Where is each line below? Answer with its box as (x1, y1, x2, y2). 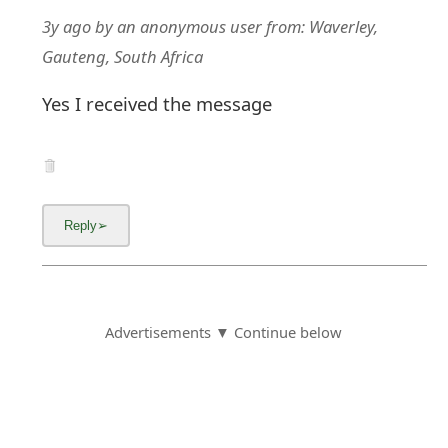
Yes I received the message (42, 90, 273, 116)
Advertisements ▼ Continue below (105, 322, 343, 343)
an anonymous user (117, 15, 263, 39)
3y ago (42, 15, 92, 39)
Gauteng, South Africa (42, 45, 204, 69)
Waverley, (309, 15, 379, 39)
